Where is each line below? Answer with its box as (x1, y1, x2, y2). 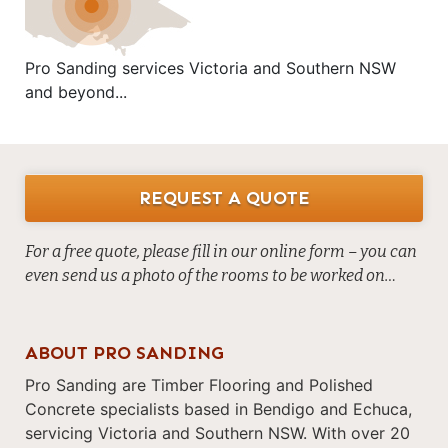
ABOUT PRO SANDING (25, 342, 224, 365)
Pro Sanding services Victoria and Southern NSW (25, 58, 396, 79)
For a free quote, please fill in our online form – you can (25, 242, 417, 262)
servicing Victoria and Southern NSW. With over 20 (25, 423, 410, 444)
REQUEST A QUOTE (138, 186, 310, 209)
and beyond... (25, 82, 127, 103)
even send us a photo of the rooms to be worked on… (25, 266, 396, 286)
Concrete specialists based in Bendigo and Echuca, (25, 399, 412, 420)
